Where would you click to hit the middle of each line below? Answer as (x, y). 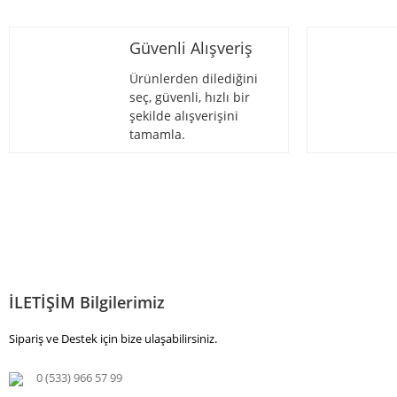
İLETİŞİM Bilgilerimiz (87, 303)
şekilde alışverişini (184, 116)
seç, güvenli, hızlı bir (190, 97)
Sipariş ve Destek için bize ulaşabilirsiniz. (113, 339)
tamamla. (157, 135)
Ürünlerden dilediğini (194, 79)
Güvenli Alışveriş (191, 48)
